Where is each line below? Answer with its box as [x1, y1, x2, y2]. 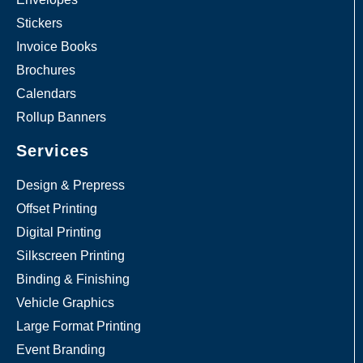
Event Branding [16, 343, 105, 357]
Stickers [16, 16, 62, 30]
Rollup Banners [16, 110, 106, 124]
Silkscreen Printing [16, 249, 125, 263]
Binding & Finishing [16, 272, 130, 286]
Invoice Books [16, 40, 97, 53]
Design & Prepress [16, 178, 125, 192]
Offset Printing [16, 202, 97, 216]
